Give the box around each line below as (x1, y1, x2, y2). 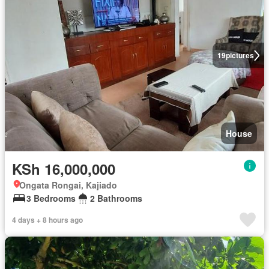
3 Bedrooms (26, 192, 76, 205)
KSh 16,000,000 (12, 159, 115, 180)
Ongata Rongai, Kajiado (19, 179, 117, 192)
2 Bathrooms (90, 192, 142, 205)
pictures (225, 50, 254, 61)
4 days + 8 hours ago (12, 214, 83, 226)
